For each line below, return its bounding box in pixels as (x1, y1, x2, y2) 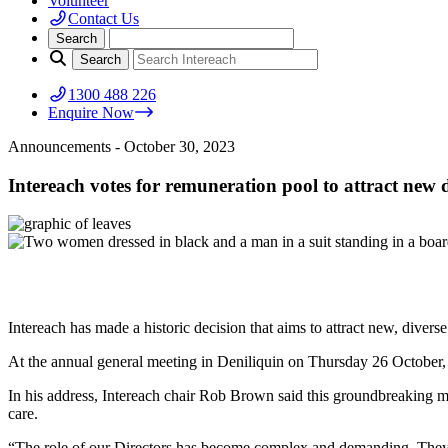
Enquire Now (48, 104, 134, 121)
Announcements (8, 138, 115, 155)
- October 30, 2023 (115, 138, 235, 155)
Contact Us (68, 10, 139, 27)
